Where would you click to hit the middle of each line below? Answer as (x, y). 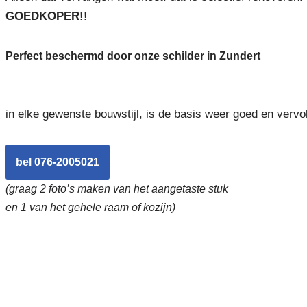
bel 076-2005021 (57, 162)
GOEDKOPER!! (46, 16)
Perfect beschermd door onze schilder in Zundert (133, 56)
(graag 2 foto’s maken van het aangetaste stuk (116, 188)
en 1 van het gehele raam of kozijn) (90, 207)
